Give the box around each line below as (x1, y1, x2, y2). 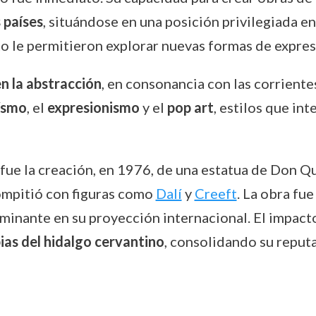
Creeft (194, 185, 237, 202)
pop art (166, 99, 214, 116)
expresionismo (47, 99, 140, 116)
